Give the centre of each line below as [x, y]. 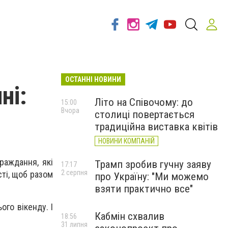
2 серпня [74, 173]
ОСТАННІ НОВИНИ [93, 79]
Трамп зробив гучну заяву [153, 164]
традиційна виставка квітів [156, 127]
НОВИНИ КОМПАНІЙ [126, 141]
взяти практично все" [144, 189]
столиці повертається [145, 115]
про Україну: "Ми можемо [152, 177]
